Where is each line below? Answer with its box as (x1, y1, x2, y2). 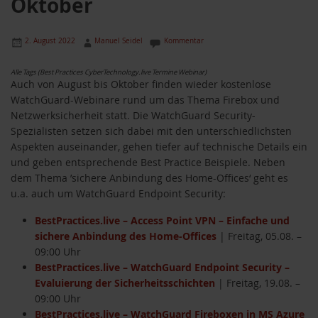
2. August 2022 (25, 35, 75, 46)
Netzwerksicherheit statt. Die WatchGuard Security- (11, 109, 256, 123)
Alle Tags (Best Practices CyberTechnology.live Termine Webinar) (11, 67, 207, 77)
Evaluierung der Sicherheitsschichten (35, 276, 215, 290)
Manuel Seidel (94, 35, 143, 46)
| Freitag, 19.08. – (215, 276, 300, 290)
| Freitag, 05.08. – (216, 229, 302, 243)
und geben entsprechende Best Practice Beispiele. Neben (11, 155, 285, 170)
